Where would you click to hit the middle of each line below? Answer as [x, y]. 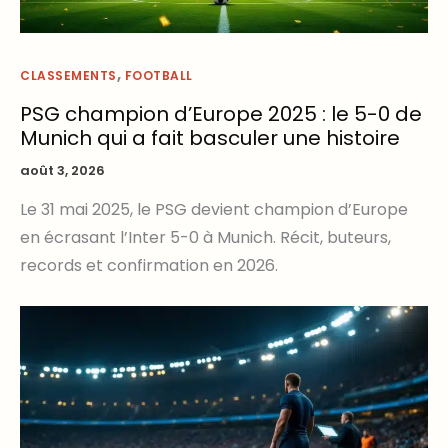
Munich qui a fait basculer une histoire [210, 138]
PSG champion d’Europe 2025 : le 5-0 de [221, 114]
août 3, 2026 [62, 171]
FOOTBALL [158, 75]
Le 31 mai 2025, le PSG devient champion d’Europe [214, 210]
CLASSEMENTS [68, 75]
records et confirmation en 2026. [149, 266]
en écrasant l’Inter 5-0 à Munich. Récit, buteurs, [205, 238]
